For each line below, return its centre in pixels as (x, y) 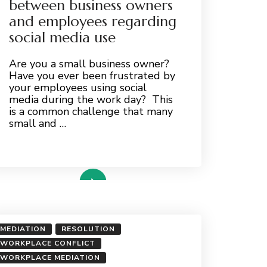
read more (42, 174)
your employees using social (77, 87)
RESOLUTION (88, 229)
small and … (37, 123)
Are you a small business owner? (90, 63)
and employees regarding (92, 21)
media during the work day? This (91, 99)
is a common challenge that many (91, 111)
